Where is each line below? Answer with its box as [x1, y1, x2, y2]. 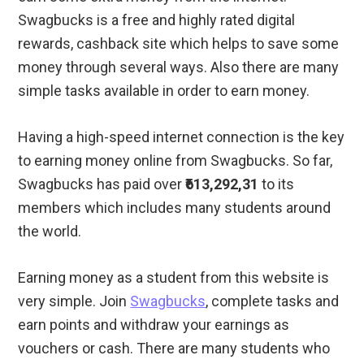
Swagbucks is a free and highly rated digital [18, 11, 296, 29]
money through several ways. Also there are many [18, 58, 340, 76]
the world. [18, 223, 82, 240]
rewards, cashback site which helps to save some [18, 35, 340, 53]
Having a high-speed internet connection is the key [18, 128, 345, 146]
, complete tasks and [206, 292, 340, 310]
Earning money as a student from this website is [18, 269, 330, 287]
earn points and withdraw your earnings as [18, 316, 290, 334]
